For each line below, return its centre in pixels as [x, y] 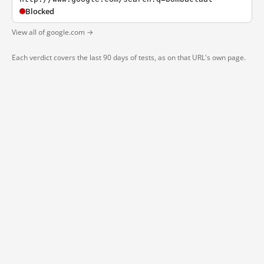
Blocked [40, 11]
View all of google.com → [52, 32]
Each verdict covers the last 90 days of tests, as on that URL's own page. [129, 57]
